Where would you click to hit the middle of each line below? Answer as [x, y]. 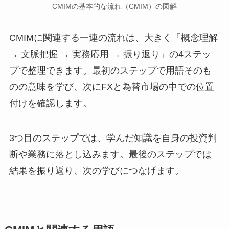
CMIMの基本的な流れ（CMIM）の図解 [114, 6]
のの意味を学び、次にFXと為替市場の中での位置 [111, 87]
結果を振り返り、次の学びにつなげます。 [96, 171]
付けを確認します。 [50, 104]
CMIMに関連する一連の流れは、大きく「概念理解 [113, 38]
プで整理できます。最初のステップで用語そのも [110, 71]
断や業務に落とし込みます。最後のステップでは [110, 155]
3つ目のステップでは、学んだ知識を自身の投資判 [113, 138]
